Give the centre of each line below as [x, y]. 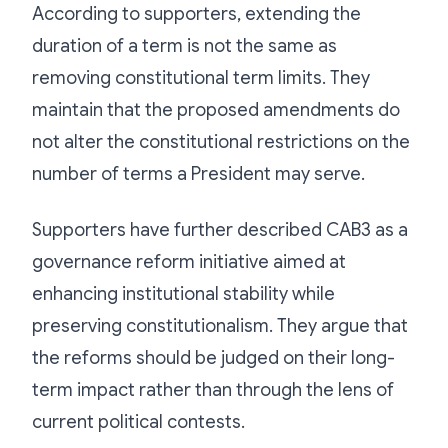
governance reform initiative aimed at [189, 261]
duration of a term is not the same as [184, 45]
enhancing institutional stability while [183, 293]
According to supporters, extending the [196, 13]
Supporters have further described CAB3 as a [220, 229]
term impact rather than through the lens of [213, 389]
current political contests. [138, 421]
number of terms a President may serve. [198, 173]
